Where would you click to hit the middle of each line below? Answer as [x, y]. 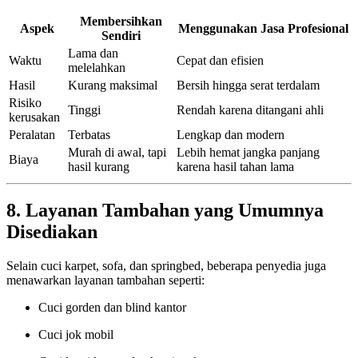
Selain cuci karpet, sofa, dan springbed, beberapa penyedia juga [166, 266]
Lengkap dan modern [231, 134]
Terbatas [89, 134]
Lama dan [93, 53]
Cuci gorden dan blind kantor [112, 308]
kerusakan [34, 117]
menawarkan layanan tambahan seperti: [105, 280]
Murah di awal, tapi [117, 152]
